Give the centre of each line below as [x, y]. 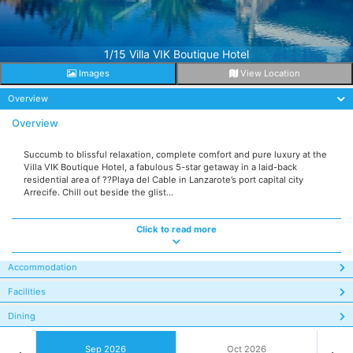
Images [93, 73]
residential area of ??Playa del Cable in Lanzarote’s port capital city [163, 180]
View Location [269, 73]
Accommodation [43, 267]
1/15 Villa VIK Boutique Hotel [176, 54]
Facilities [27, 292]
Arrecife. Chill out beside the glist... [98, 192]
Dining [22, 316]
